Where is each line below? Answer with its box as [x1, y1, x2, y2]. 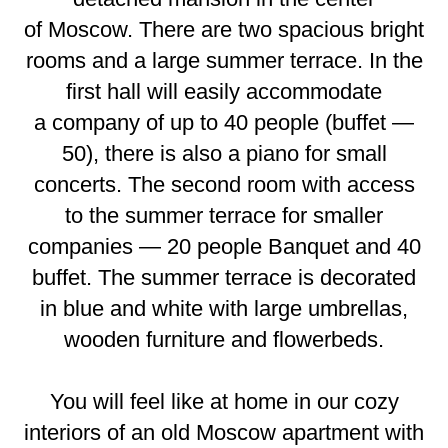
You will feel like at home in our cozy [49, 389, 399, 415]
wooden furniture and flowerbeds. [64, 327, 384, 353]
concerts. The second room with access [33, 172, 415, 198]
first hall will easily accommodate [66, 79, 382, 105]
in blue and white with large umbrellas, [40, 296, 408, 322]
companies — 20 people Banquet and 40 [27, 234, 421, 260]
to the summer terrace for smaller [65, 203, 383, 229]
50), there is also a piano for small [61, 141, 387, 167]
